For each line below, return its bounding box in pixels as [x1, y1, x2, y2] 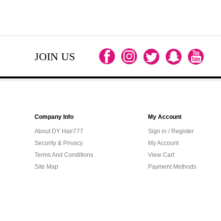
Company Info [35, 113, 74, 120]
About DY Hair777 [35, 128, 83, 135]
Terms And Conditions [35, 151, 93, 158]
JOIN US [35, 50, 75, 63]
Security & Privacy [35, 140, 83, 147]
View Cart [148, 151, 174, 158]
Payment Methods [148, 163, 196, 170]
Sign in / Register [148, 128, 194, 135]
